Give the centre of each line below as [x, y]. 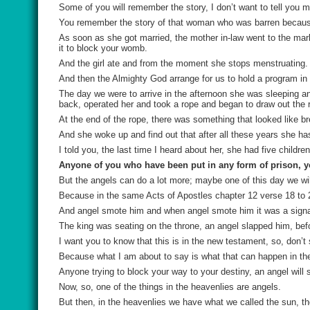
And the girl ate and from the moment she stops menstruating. [183, 63]
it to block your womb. [103, 48]
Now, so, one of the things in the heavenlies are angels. [170, 287]
